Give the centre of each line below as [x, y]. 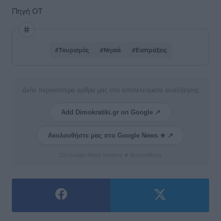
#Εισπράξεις [149, 50]
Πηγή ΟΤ [27, 11]
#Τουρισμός [72, 50]
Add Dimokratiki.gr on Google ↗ [110, 112]
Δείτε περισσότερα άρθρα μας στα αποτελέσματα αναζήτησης [110, 90]
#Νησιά [110, 50]
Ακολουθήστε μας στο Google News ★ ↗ [110, 135]
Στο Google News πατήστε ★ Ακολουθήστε [110, 155]
